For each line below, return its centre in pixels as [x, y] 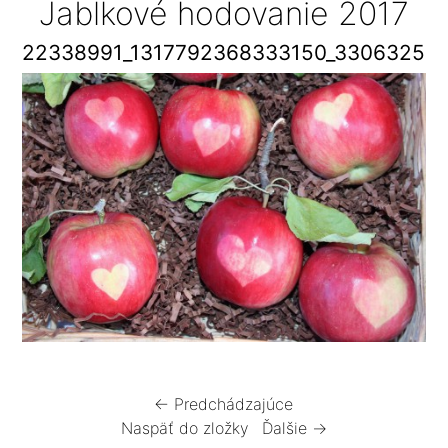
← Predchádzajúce [224, 404]
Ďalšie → [294, 428]
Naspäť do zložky [184, 428]
